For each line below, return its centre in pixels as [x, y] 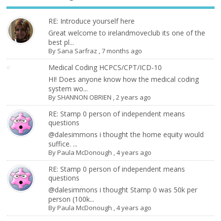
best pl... [61, 42]
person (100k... [72, 199]
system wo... [68, 88]
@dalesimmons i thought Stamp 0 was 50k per [123, 189]
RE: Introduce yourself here [92, 21]
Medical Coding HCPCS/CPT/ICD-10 [105, 67]
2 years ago [134, 97]
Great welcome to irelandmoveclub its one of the [127, 33]
